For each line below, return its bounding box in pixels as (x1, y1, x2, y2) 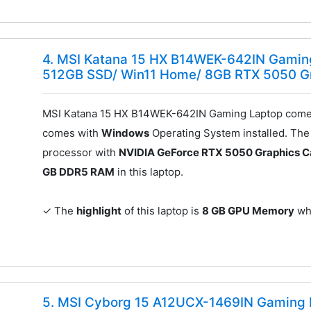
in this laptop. (115, 165, 184, 178)
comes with (42, 126, 102, 140)
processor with (42, 145, 119, 159)
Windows (101, 126, 150, 140)
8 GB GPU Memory (202, 203, 295, 217)
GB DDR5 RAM (42, 165, 115, 178)
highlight (76, 203, 122, 217)
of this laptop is (121, 203, 203, 217)
